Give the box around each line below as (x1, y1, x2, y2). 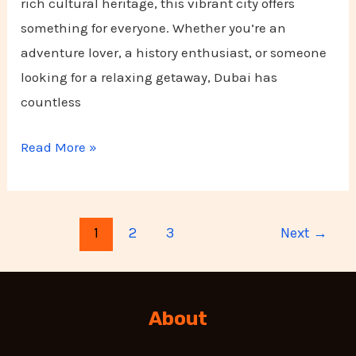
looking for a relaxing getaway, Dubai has (21, 69, 278, 86)
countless (21, 94, 82, 110)
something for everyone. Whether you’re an (21, 20, 287, 37)
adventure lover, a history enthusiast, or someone (21, 44, 327, 61)
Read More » (21, 138, 98, 155)
